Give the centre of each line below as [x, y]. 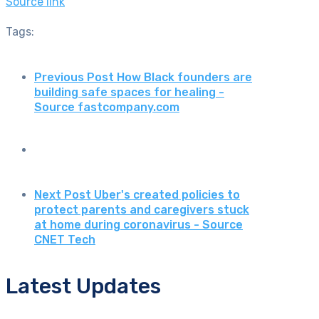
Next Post [63, 195]
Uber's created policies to [167, 195]
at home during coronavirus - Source [138, 225]
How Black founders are [184, 77]
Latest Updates [83, 287]
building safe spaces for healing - [129, 92]
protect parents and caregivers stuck [142, 210]
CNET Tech [65, 240]
